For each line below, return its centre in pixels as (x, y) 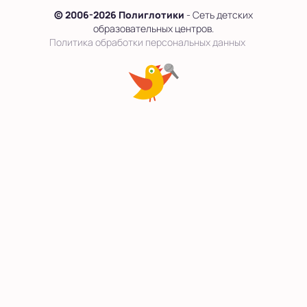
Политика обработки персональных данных (147, 42)
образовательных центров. (153, 28)
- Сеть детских (219, 14)
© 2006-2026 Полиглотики (119, 14)
